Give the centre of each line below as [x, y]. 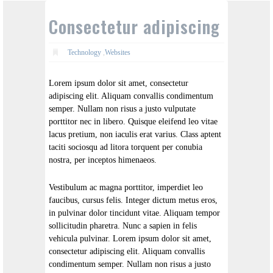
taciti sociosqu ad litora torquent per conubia [126, 147]
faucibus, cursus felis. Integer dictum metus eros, [133, 200]
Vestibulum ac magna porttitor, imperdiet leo [126, 188]
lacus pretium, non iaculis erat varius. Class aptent [135, 135]
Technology [84, 52]
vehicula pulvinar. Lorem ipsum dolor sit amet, [130, 239]
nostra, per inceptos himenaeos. [103, 160]
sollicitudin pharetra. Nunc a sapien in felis [123, 226]
